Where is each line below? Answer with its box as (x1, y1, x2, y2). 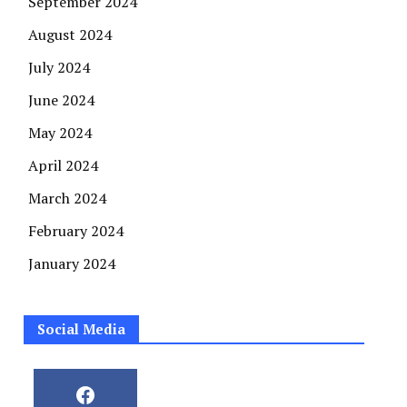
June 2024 (28, 90, 94, 111)
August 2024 (28, 25, 112, 45)
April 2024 (28, 155, 98, 176)
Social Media (37, 320, 125, 339)
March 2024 (28, 188, 106, 209)
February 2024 (28, 221, 124, 242)
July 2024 (28, 57, 90, 78)
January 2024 (28, 253, 115, 274)
